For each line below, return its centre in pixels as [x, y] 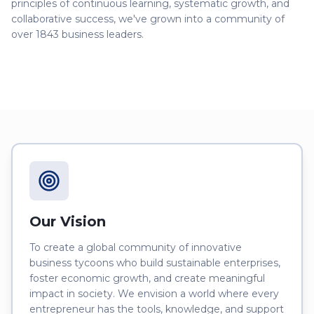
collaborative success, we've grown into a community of [148, 19]
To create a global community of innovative [136, 247]
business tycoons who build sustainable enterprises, [155, 262]
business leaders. [101, 34]
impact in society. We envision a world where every [154, 293]
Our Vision [68, 221]
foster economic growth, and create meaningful [147, 278]
